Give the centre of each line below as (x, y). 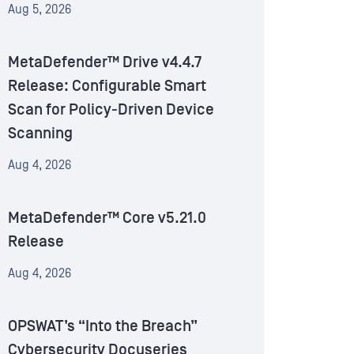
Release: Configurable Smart (107, 87)
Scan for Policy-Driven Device (111, 110)
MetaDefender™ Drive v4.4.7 (105, 63)
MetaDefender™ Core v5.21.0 (107, 218)
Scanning (40, 134)
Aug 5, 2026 (40, 10)
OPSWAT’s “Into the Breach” (103, 327)
